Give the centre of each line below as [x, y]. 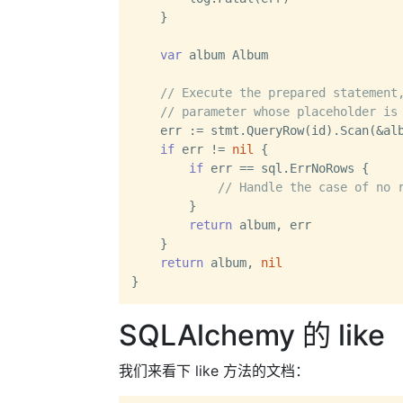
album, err [272, 225]
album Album [225, 55]
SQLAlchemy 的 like [252, 335]
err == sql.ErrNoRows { [286, 168]
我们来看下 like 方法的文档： [214, 371]
